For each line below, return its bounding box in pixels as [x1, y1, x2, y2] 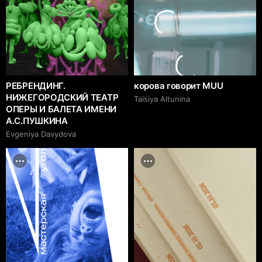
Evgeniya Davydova [6, 129, 76, 139]
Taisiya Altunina [134, 94, 190, 104]
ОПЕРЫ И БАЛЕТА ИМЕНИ [6, 104, 116, 115]
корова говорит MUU [134, 80, 223, 92]
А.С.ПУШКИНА [6, 115, 68, 127]
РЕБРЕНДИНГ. [6, 80, 65, 92]
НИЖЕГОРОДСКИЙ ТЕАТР [6, 92, 119, 104]
